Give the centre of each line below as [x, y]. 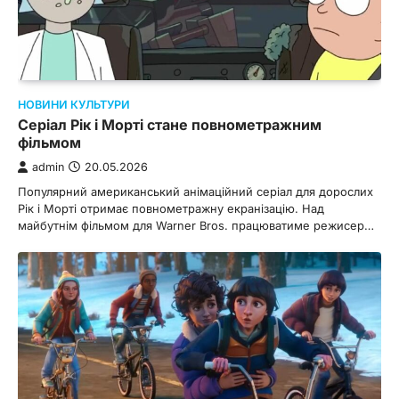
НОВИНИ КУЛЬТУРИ [74, 104]
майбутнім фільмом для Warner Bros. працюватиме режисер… [196, 225]
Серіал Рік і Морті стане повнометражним [170, 124]
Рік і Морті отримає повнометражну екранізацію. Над [171, 208]
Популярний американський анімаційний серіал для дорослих [195, 191]
